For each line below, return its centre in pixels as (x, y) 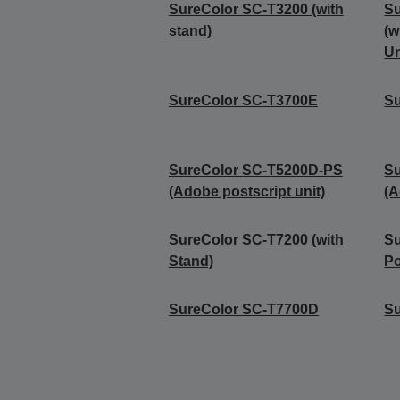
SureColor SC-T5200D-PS (255, 171)
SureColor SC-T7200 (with (256, 240)
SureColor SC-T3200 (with (256, 10)
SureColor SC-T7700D (243, 310)
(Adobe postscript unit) (246, 192)
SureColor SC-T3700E (243, 101)
